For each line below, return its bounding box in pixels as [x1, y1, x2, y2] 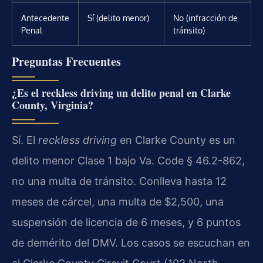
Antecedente [21, 12, 69, 23]
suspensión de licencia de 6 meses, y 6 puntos [12, 215, 241, 228]
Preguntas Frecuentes [12, 52, 121, 70]
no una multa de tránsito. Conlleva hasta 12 [12, 174, 227, 187]
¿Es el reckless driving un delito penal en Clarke [12, 85, 231, 100]
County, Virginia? [12, 97, 93, 113]
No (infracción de [173, 12, 238, 23]
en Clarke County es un [117, 133, 235, 146]
